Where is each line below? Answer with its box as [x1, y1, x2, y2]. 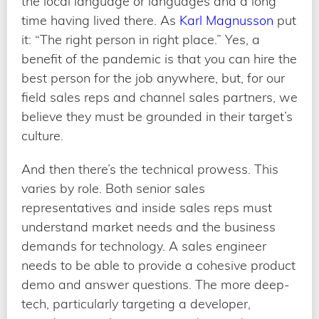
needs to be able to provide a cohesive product [21, 256, 296, 273]
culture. [21, 127, 67, 144]
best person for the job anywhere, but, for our [21, 69, 285, 86]
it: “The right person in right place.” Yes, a [21, 31, 260, 48]
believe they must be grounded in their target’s [21, 108, 293, 125]
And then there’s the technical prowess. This [21, 160, 278, 177]
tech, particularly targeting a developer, [21, 295, 251, 312]
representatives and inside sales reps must [21, 199, 272, 216]
